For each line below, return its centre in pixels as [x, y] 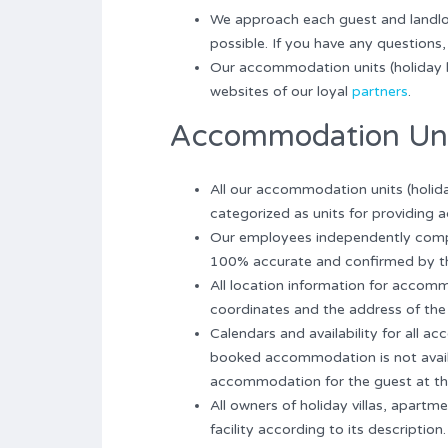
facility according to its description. [328, 429]
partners [380, 91]
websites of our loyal [281, 91]
